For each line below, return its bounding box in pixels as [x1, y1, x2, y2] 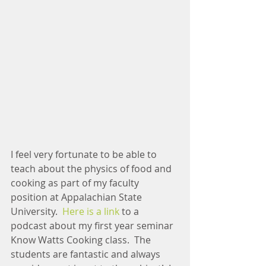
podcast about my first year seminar [11, 219, 176, 232]
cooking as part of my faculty [11, 176, 141, 189]
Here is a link [62, 205, 119, 218]
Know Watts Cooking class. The [11, 233, 153, 246]
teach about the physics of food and [11, 162, 174, 175]
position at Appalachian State [11, 191, 144, 204]
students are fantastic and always [11, 248, 163, 261]
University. [11, 205, 62, 218]
